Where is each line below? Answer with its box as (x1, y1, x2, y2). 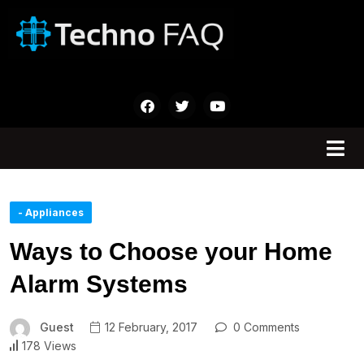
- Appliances (18, 206, 84, 219)
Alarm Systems (10, 271, 188, 298)
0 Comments (229, 320, 300, 335)
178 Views (22, 338, 76, 353)
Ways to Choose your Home (10, 238, 332, 266)
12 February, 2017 (102, 320, 197, 335)
